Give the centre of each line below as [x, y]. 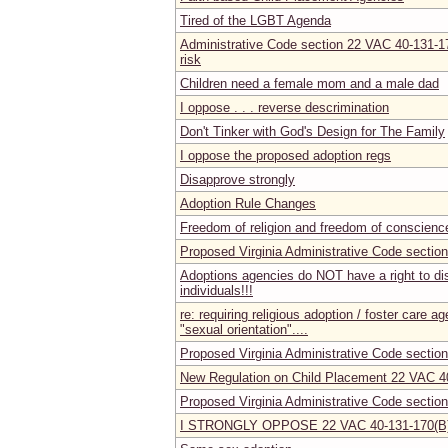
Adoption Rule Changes [248, 203]
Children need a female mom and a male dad [309, 83]
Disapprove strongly [237, 179]
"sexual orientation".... [244, 329]
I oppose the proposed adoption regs [285, 155]
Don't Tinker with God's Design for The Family [312, 131]
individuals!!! [216, 290]
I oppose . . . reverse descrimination [284, 107]
